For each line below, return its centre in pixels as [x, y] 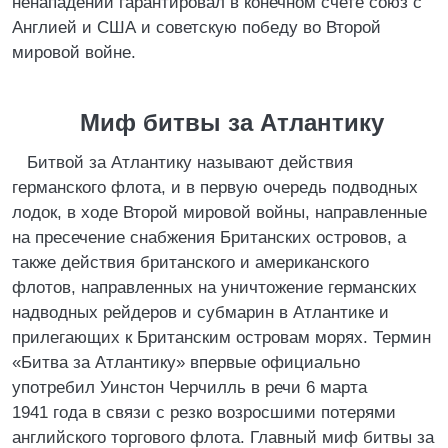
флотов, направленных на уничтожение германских [214, 287]
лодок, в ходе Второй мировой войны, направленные [219, 212]
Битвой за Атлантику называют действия [190, 162]
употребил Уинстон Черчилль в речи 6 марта [189, 387]
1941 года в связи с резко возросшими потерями [204, 412]
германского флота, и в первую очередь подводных [215, 187]
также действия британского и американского [190, 262]
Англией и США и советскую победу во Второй [196, 27]
